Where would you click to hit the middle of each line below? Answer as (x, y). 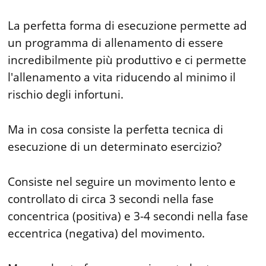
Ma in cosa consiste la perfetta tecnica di (116, 129)
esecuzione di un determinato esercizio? (115, 146)
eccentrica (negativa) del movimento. (107, 233)
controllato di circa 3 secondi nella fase (111, 199)
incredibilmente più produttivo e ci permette (127, 60)
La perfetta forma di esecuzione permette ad (128, 25)
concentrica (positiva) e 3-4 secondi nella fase (128, 216)
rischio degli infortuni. (66, 94)
